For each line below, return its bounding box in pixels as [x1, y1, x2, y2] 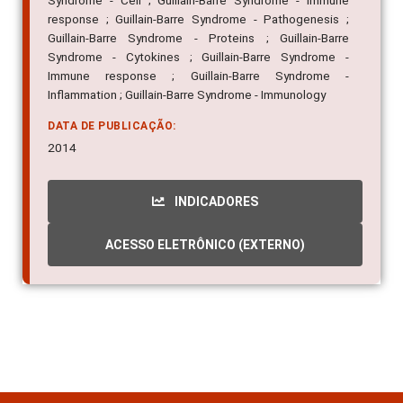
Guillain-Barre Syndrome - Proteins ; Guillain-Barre [48, 31, 349, 46]
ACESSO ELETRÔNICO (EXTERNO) [105, 237, 305, 253]
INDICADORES [172, 194, 258, 210]
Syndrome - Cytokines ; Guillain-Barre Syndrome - [48, 49, 349, 65]
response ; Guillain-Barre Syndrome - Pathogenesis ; [48, 12, 349, 27]
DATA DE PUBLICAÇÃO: [48, 120, 176, 133]
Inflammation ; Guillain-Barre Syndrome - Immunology [48, 87, 326, 103]
